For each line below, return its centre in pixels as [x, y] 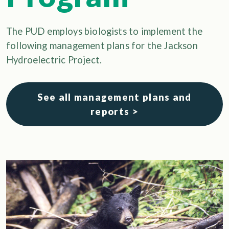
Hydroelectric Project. [54, 60]
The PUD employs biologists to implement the [104, 31]
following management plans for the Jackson [102, 45]
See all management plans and [114, 97]
